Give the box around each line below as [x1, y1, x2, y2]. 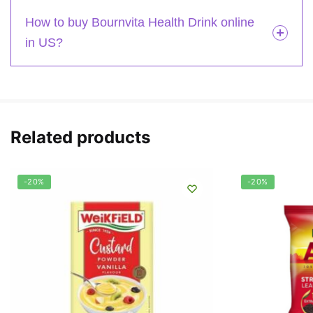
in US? [25, 35, 63, 50]
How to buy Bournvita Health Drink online [25, 15, 254, 29]
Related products [10, 126, 150, 147]
